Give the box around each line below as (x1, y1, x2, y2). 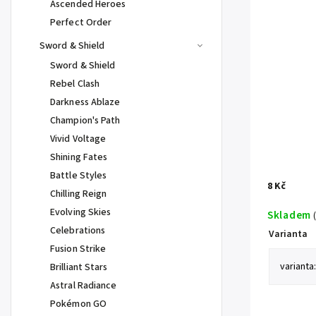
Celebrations (50, 224, 106, 238)
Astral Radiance (50, 279, 117, 293)
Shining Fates (50, 150, 108, 164)
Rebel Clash (50, 77, 100, 91)
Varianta (269, 227, 308, 242)
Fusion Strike (50, 242, 107, 256)
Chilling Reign (50, 187, 107, 201)
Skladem (267, 207, 311, 224)
